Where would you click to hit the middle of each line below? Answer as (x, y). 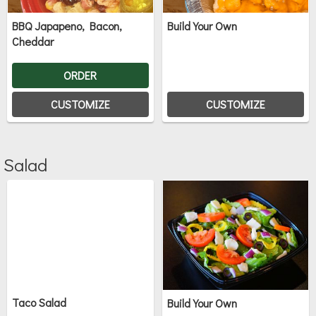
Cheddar (33, 42)
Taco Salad (39, 303)
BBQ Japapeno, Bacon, (67, 26)
